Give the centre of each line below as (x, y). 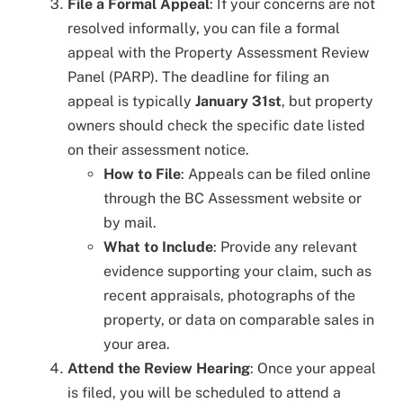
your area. (137, 344)
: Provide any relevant (285, 246)
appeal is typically (131, 101)
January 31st (238, 101)
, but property (327, 101)
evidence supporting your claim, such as (237, 271)
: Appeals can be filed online (276, 174)
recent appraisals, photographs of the (229, 295)
